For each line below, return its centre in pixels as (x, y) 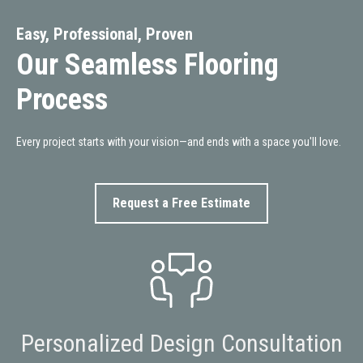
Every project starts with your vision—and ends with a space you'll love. (179, 141)
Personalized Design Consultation (181, 343)
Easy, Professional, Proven (105, 34)
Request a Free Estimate (181, 203)
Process (62, 99)
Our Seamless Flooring (147, 64)
